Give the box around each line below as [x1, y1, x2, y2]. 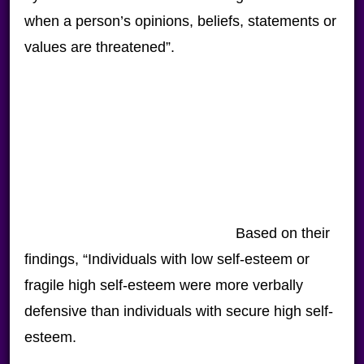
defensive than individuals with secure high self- [24, 303, 333, 319]
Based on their [235, 225, 330, 241]
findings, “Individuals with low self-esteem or [24, 251, 310, 267]
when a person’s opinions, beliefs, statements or [24, 13, 336, 29]
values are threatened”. [24, 39, 175, 55]
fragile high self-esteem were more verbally [24, 277, 303, 293]
